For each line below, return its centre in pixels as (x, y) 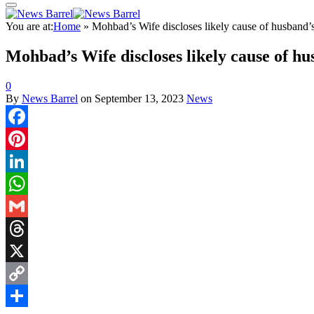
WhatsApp (29, 205)
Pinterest (25, 161)
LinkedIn (26, 183)
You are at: (29, 26)
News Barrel (50, 98)
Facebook (27, 138)
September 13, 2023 (139, 98)
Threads (23, 250)
